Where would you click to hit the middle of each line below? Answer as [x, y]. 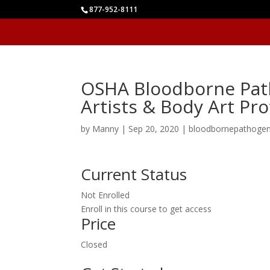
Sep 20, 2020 [154, 129]
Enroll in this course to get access [146, 209]
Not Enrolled [105, 195]
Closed [94, 244]
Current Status [134, 174]
